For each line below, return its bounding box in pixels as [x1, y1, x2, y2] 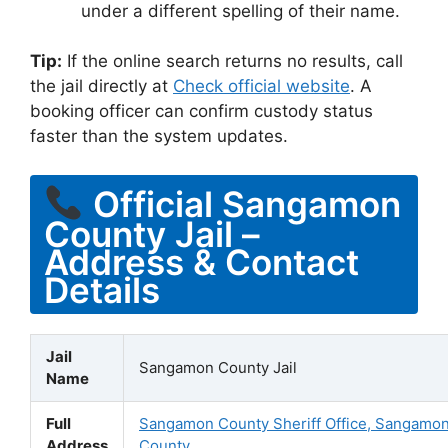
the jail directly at [30, 76, 173, 96]
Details [44, 268, 160, 311]
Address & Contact [44, 240, 359, 283]
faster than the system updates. [30, 126, 288, 146]
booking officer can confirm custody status [30, 101, 373, 121]
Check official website [173, 76, 350, 96]
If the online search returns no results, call [62, 51, 403, 71]
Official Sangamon [83, 182, 401, 224]
